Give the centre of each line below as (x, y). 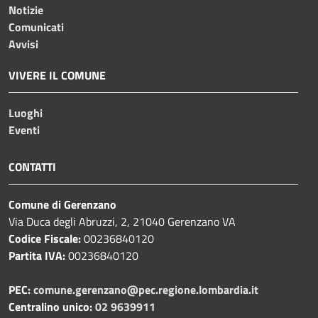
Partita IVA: (38, 255)
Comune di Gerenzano (62, 204)
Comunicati (36, 27)
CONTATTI (32, 166)
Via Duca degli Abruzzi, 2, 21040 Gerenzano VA (122, 221)
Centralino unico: (50, 306)
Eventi (24, 130)
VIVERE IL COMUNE (57, 75)
